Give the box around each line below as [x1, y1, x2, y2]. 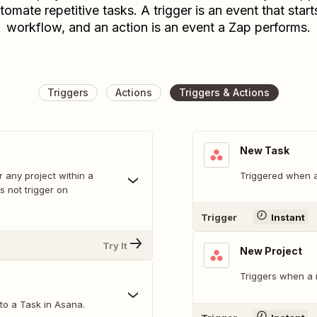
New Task [240, 144, 289, 156]
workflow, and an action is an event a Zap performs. [6, 20, 311, 35]
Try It [103, 239, 127, 251]
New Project [240, 245, 302, 257]
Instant [270, 211, 305, 223]
